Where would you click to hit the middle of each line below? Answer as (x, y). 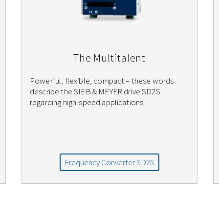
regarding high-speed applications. (88, 102)
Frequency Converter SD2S (109, 163)
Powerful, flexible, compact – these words (102, 81)
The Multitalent (109, 58)
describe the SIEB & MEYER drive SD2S (95, 92)
